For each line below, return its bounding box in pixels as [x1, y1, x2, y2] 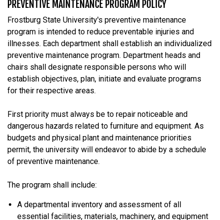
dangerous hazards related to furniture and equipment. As [7, 121, 204, 131]
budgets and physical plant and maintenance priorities [7, 133, 192, 142]
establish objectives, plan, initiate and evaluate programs [7, 74, 201, 83]
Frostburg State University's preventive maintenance [7, 15, 186, 25]
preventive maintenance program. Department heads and [7, 50, 200, 60]
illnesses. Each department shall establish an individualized [7, 38, 212, 48]
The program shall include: [7, 180, 97, 190]
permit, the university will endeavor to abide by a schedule [7, 144, 206, 154]
